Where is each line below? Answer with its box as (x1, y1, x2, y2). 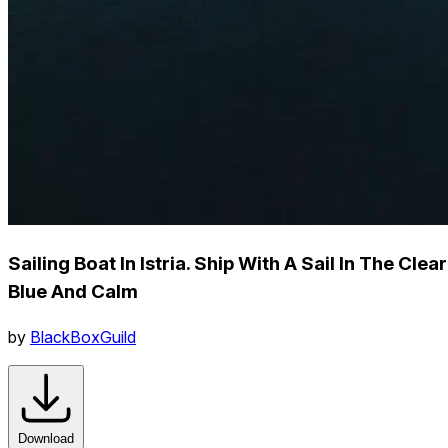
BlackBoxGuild (30, 326, 136, 347)
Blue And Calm (8, 279, 138, 303)
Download (18, 430, 74, 446)
